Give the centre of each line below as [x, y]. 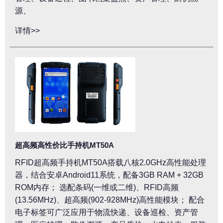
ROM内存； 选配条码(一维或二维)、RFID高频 [97, 187]
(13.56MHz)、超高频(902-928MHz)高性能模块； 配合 [110, 200]
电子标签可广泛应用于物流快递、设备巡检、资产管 [107, 212]
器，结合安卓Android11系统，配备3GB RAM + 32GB [109, 175]
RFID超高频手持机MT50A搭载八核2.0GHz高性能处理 [111, 163]
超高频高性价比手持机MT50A [64, 145]
